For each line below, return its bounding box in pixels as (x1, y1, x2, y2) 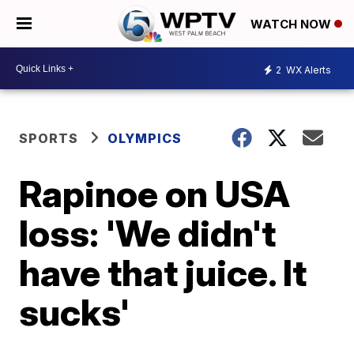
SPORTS (19, 130, 79, 146)
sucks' (19, 290, 130, 334)
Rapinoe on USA (19, 171, 291, 216)
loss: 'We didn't (19, 211, 277, 255)
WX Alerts (284, 63, 331, 76)
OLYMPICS (107, 130, 183, 146)
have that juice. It (19, 250, 307, 295)
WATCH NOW (250, 17, 334, 32)
